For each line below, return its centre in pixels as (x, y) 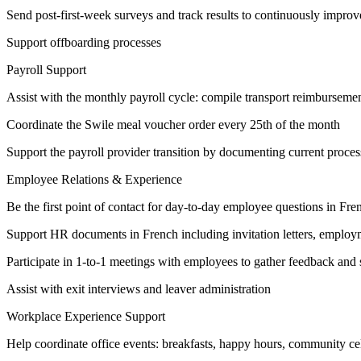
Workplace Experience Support (86, 317)
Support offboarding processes (84, 43)
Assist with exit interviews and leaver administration (139, 289)
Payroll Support (46, 70)
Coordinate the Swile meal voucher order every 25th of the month (173, 125)
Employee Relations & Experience (94, 180)
